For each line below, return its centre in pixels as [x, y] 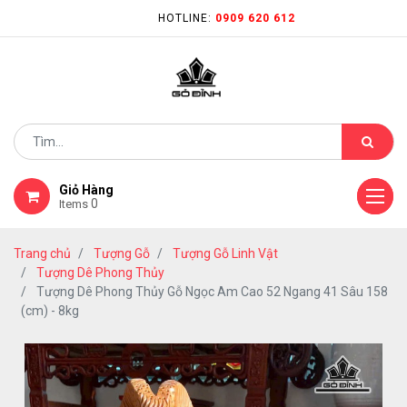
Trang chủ [42, 253]
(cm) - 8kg [50, 311]
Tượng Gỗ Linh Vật [225, 253]
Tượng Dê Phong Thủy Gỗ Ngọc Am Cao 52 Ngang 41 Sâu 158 [212, 292]
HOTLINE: [186, 18]
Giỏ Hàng [86, 190]
